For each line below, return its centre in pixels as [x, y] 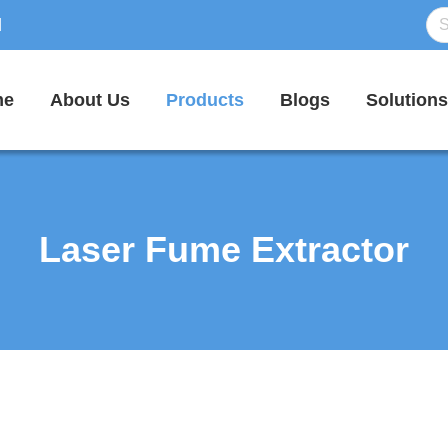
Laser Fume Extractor [224, 249]
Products [205, 100]
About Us [90, 100]
